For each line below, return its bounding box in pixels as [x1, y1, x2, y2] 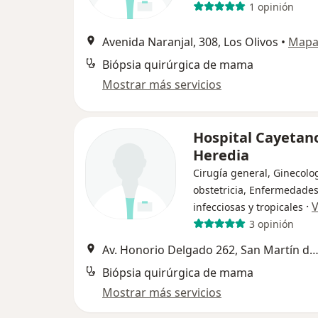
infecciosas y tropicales [193, 200, 303, 214]
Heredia [193, 146, 249, 165]
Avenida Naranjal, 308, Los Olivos [102, 34, 278, 50]
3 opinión [248, 216, 294, 231]
